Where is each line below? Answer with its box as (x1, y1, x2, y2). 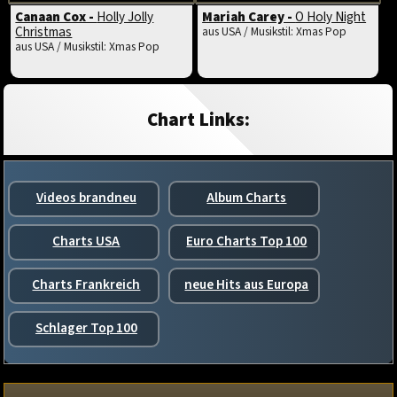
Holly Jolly (97, 7, 154, 27)
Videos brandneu (35, 188, 136, 208)
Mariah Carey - (202, 7, 296, 27)
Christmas (15, 22, 73, 43)
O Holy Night (295, 7, 367, 27)
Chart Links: (146, 105, 250, 133)
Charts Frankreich (32, 275, 141, 295)
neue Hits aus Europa (184, 275, 309, 295)
